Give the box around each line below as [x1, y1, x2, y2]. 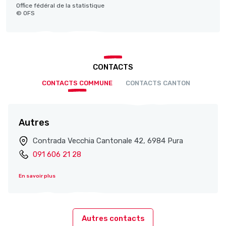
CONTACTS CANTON [126, 79, 191, 87]
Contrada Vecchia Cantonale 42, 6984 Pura [33, 136, 183, 145]
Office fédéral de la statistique [16, 2, 104, 9]
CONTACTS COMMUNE [42, 79, 113, 87]
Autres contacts [81, 214, 145, 223]
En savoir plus [19, 173, 55, 180]
